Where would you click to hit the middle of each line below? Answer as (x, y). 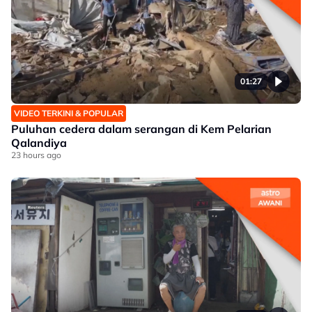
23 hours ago (36, 155)
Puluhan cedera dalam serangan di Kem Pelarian (141, 129)
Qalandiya (39, 143)
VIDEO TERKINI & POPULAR (69, 113)
